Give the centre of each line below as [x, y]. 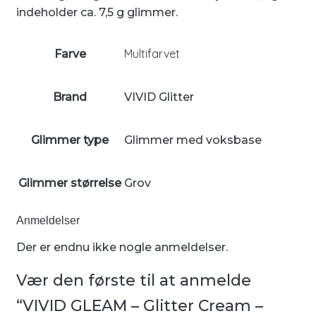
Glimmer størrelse [70, 183]
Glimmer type [70, 140]
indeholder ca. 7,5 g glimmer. [97, 12]
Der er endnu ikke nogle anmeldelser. [122, 248]
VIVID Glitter [159, 97]
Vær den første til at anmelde [134, 280]
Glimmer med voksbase [193, 140]
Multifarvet [152, 53]
